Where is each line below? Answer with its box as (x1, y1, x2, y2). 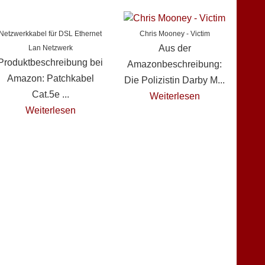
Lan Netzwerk (28, 44, 73, 53)
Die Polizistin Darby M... (124, 75, 225, 86)
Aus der (158, 43, 191, 54)
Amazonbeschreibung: (127, 59, 222, 70)
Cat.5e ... (31, 89, 69, 100)
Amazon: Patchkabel (7, 73, 94, 84)
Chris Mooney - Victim (139, 30, 210, 38)
